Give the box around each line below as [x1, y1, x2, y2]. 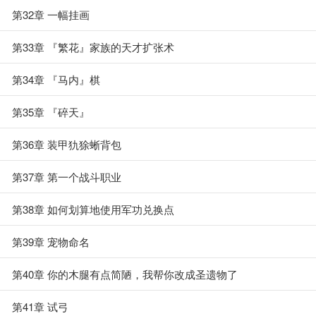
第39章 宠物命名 [12, 234, 90, 249]
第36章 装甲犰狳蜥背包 [12, 137, 121, 152]
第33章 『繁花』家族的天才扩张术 [12, 39, 174, 54]
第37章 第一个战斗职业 [12, 169, 121, 184]
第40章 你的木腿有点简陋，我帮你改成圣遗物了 [12, 267, 238, 281]
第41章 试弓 [12, 299, 68, 314]
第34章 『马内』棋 [12, 72, 100, 87]
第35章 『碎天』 [12, 104, 90, 119]
